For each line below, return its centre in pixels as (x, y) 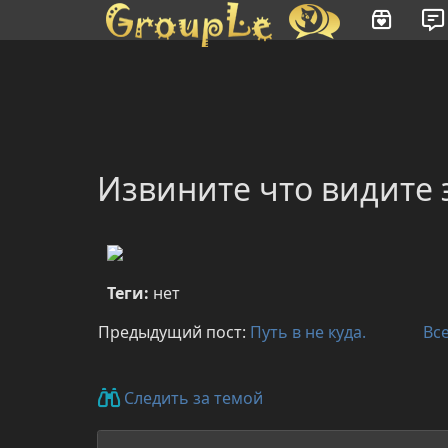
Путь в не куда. (308, 332)
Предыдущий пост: (174, 332)
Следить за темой (191, 398)
